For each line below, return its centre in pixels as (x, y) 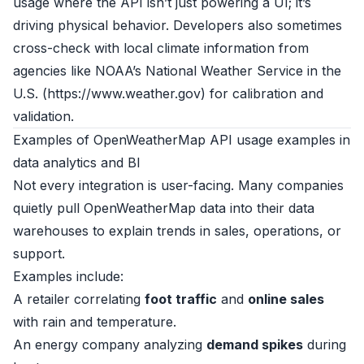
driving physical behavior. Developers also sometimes (178, 25)
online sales (286, 299)
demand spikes (255, 344)
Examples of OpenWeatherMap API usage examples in (182, 140)
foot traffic (181, 299)
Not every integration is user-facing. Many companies (178, 185)
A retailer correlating (79, 299)
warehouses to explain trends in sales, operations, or (177, 231)
